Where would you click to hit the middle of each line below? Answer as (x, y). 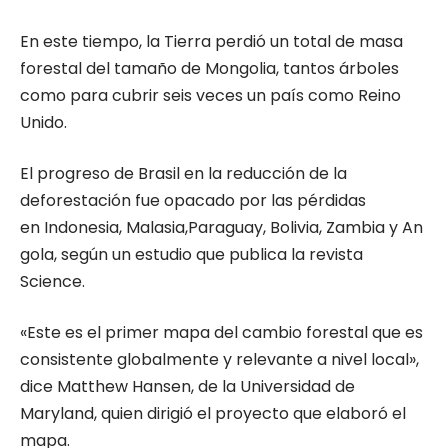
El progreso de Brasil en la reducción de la (183, 173)
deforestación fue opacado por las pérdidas (193, 200)
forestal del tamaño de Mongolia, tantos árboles (209, 68)
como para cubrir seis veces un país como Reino (210, 95)
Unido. (43, 122)
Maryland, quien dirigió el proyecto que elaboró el (213, 413)
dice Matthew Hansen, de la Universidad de (187, 386)
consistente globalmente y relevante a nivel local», (219, 359)
